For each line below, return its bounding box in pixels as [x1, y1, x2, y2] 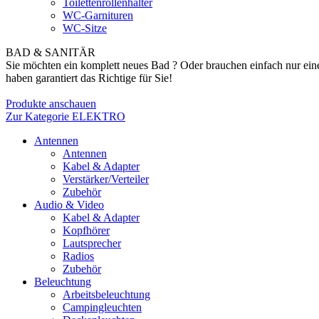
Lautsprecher [63, 237, 121, 249]
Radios [63, 250, 94, 262]
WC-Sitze [63, 22, 107, 34]
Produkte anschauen [6, 98, 96, 110]
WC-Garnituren [63, 9, 133, 21]
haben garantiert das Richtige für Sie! [6, 72, 172, 84]
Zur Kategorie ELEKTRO [6, 110, 125, 122]
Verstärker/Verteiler [63, 173, 149, 185]
